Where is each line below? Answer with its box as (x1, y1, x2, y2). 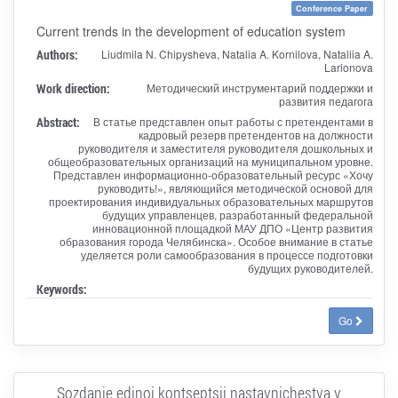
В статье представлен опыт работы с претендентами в (92, 113, 373, 129)
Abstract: (36, 113, 80, 131)
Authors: (36, 45, 78, 63)
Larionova (323, 59, 373, 75)
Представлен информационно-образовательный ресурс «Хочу (52, 166, 373, 182)
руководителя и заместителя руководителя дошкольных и (77, 139, 373, 155)
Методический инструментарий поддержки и (146, 79, 373, 95)
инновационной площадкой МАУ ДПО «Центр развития (92, 219, 373, 235)
